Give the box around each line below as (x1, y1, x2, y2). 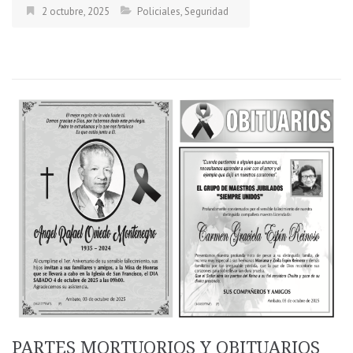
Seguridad (184, 5, 229, 19)
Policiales (137, 5, 180, 19)
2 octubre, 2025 (42, 5, 110, 19)
